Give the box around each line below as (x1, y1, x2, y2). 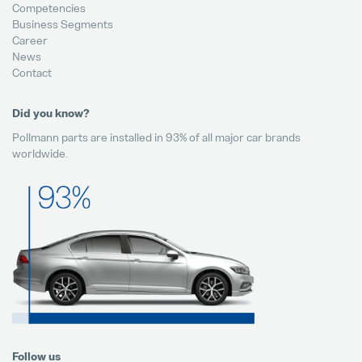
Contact (12, 65, 52, 79)
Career (12, 32, 48, 47)
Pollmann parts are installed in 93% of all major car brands (12, 129, 301, 144)
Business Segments (12, 16, 113, 31)
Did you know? (12, 105, 90, 120)
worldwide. (12, 145, 68, 160)
